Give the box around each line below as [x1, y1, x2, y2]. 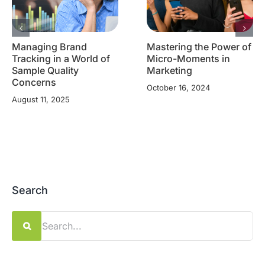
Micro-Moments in [147, 52, 230, 64]
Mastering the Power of [147, 40, 251, 53]
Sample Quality [12, 64, 79, 76]
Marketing [147, 64, 192, 76]
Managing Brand [12, 40, 87, 53]
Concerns [12, 76, 56, 88]
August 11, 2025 [12, 94, 70, 104]
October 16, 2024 [147, 82, 210, 92]
